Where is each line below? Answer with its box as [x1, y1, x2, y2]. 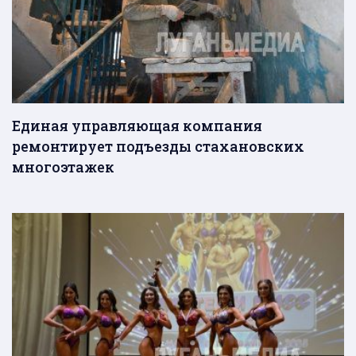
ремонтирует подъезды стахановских [12, 137, 304, 157]
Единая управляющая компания [12, 116, 262, 136]
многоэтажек [12, 157, 114, 177]
